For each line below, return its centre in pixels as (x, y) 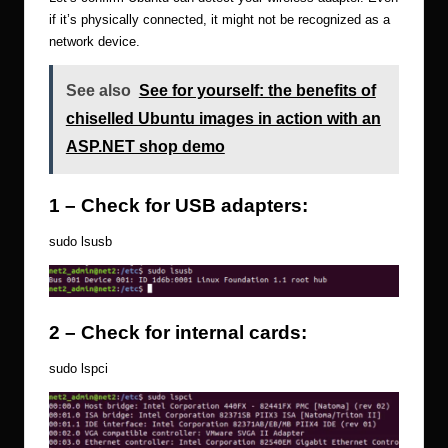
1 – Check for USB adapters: (178, 206)
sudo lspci (78, 369)
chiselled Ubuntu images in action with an (223, 119)
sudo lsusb (80, 242)
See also (98, 91)
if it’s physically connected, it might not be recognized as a (219, 19)
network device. (94, 41)
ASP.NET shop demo (145, 147)
